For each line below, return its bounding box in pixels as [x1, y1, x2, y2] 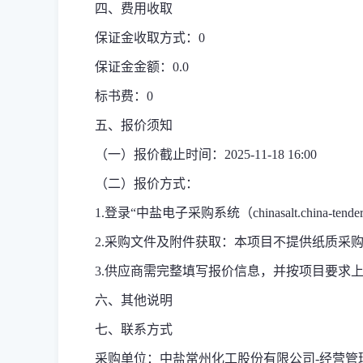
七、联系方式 [95, 322, 173, 336]
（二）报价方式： [95, 177, 199, 190]
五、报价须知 [95, 118, 173, 132]
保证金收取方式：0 [95, 31, 205, 45]
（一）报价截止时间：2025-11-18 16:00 [95, 147, 317, 161]
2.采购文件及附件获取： [95, 235, 234, 249]
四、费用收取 [95, 2, 173, 15]
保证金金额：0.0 [95, 60, 189, 74]
